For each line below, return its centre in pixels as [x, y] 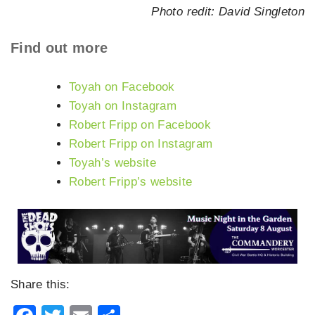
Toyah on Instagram [123, 105]
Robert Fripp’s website [131, 181]
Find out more [59, 47]
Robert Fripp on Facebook [140, 124]
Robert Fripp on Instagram [141, 143]
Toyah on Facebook [122, 86]
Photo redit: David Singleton [228, 12]
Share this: [40, 285]
